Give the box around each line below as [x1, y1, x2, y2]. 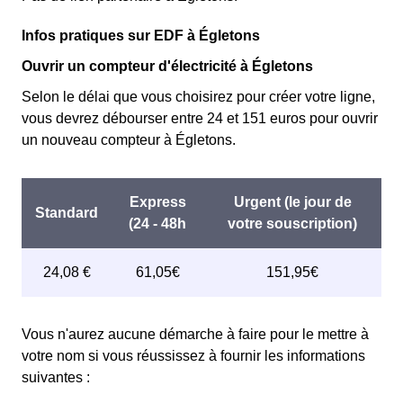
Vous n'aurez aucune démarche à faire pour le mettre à [22, 327, 369, 342]
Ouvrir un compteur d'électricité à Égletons [22, 58, 313, 74]
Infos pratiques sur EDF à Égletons [22, 28, 260, 43]
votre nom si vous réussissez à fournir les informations [22, 348, 365, 363]
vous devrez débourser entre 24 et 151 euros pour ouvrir [22, 111, 378, 126]
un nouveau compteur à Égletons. [22, 132, 236, 148]
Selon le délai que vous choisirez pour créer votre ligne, [22, 89, 375, 104]
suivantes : [22, 370, 90, 385]
